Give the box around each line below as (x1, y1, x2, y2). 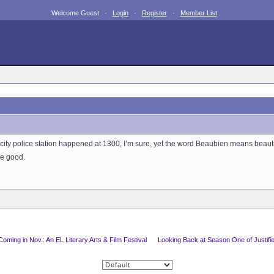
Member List (180, 9, 217, 17)
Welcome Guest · (51, 9, 113, 17)
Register (141, 9, 167, 17)
